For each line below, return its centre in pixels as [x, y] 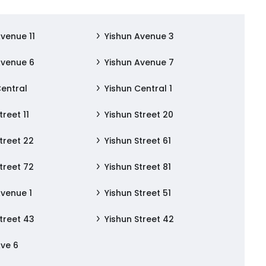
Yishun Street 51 [137, 193]
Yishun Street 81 [137, 167]
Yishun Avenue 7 [139, 62]
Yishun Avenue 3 [139, 36]
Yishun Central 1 [138, 88]
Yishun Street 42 [139, 219]
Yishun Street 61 [137, 141]
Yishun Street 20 [139, 115]
